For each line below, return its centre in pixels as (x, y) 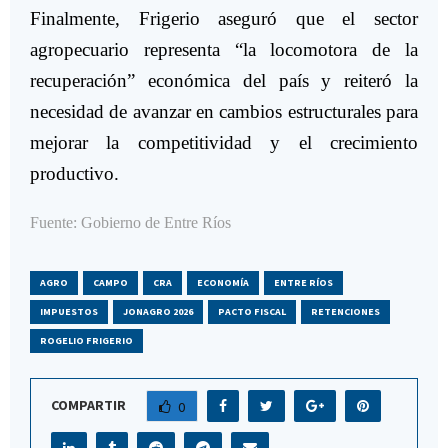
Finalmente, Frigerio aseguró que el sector (224, 19)
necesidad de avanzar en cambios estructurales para (224, 112)
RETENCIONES (345, 312)
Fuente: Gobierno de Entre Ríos (130, 223)
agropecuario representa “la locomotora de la (224, 50)
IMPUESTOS (69, 312)
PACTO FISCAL (252, 312)
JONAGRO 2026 (158, 312)
